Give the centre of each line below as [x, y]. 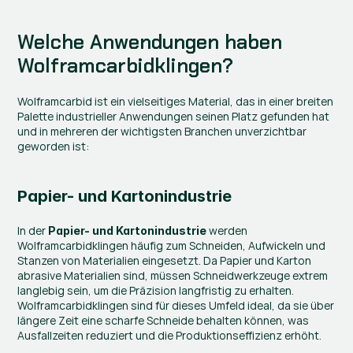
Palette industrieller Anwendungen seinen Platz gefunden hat [174, 116]
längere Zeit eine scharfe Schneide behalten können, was [163, 320]
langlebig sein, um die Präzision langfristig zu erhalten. [156, 290]
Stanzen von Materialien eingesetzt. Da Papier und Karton [165, 260]
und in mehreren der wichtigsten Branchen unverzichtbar [162, 131]
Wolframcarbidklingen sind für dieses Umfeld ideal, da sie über [176, 305]
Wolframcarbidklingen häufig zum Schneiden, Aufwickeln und [172, 245]
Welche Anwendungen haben [150, 42]
